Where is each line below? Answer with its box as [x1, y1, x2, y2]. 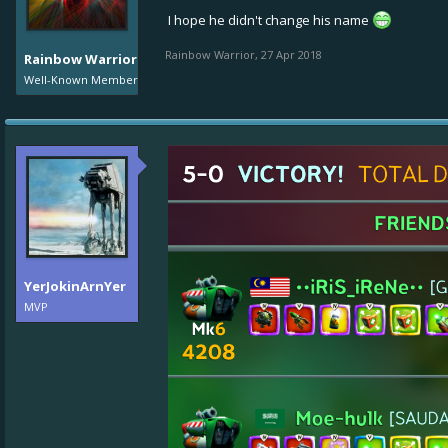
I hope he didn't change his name [168, 11, 372, 30]
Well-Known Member [24, 72, 138, 88]
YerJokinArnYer [24, 277, 126, 296]
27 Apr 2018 [261, 47, 322, 63]
